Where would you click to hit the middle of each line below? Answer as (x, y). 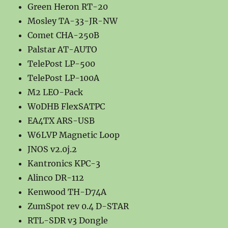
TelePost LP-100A (64, 78)
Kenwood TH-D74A (67, 192)
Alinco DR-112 (56, 177)
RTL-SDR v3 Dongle (68, 220)
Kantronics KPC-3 (64, 163)
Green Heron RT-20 (68, 6)
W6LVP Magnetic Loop (74, 135)
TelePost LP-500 (62, 63)
